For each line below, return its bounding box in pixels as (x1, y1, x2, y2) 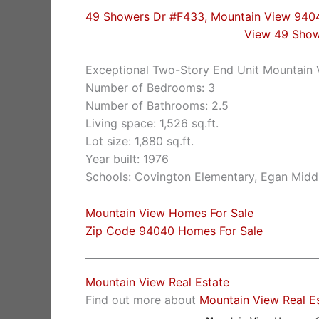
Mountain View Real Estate (85, 275, 229, 290)
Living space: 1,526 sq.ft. (85, 116, 219, 131)
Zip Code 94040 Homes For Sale (85, 223, 263, 238)
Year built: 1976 (85, 152, 169, 167)
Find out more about (85, 293, 199, 308)
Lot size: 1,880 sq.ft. (85, 134, 194, 149)
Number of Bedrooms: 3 (85, 80, 215, 95)
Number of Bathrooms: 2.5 (85, 98, 229, 113)
